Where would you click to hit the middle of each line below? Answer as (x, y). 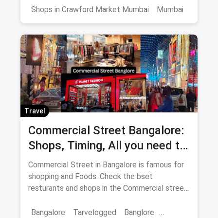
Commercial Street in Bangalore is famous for (106, 164)
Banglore (139, 212)
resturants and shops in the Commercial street (108, 188)
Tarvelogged (95, 212)
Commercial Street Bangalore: (106, 130)
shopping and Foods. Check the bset (91, 176)
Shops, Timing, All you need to (107, 145)
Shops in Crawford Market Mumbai (90, 9)
